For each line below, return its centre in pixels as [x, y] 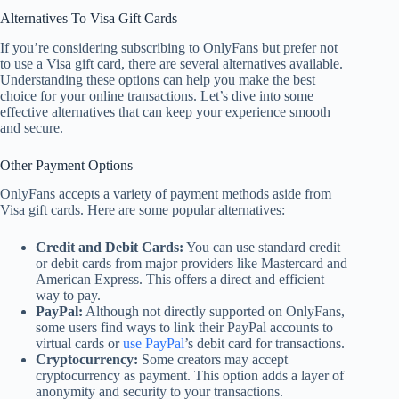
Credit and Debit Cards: [110, 248]
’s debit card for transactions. [265, 344]
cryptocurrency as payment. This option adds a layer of [190, 376]
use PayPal [154, 344]
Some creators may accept [213, 360]
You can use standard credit [262, 248]
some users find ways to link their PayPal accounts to [184, 328]
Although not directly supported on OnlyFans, [214, 312]
